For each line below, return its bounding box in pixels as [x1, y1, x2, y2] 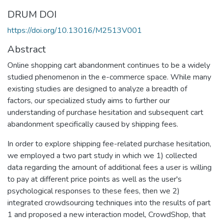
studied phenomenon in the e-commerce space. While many [7, 71, 211, 82]
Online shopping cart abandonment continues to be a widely [7, 59, 210, 71]
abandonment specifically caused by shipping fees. [7, 118, 178, 130]
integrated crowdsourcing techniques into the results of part [7, 197, 211, 208]
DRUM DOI [7, 7, 56, 21]
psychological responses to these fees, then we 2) [7, 185, 180, 196]
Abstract [7, 42, 46, 56]
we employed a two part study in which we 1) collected [7, 150, 197, 161]
